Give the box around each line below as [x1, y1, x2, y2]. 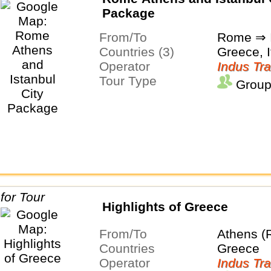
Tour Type [105, 73, 157, 88]
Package [102, 5, 155, 20]
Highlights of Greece [102, 199, 228, 214]
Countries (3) [108, 44, 174, 59]
